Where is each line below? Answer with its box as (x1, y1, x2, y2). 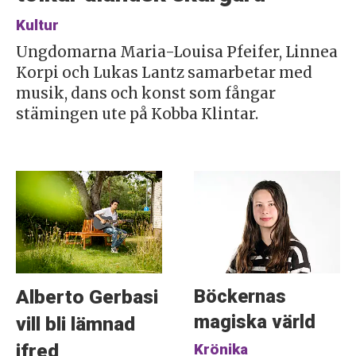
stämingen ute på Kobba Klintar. (15, 105, 258, 124)
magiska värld (193, 310, 315, 333)
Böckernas (193, 284, 286, 308)
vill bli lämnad (15, 312, 135, 336)
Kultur (15, 17, 59, 35)
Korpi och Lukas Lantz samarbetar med (15, 64, 312, 83)
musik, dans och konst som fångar (15, 84, 276, 103)
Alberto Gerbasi (15, 285, 158, 309)
